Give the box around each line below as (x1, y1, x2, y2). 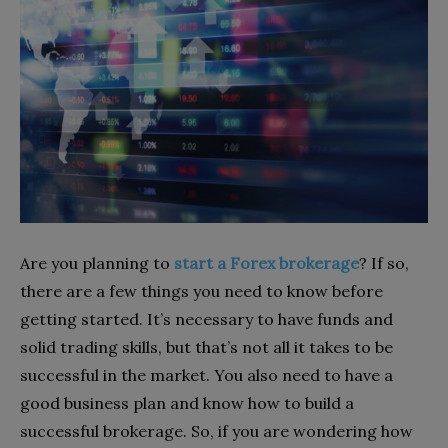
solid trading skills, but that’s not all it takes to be (20, 336, 393, 357)
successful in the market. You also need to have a (20, 364, 393, 385)
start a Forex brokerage (174, 252, 359, 273)
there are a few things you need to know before (20, 280, 383, 301)
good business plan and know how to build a (20, 392, 354, 413)
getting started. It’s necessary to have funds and (20, 308, 393, 329)
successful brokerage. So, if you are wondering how (20, 420, 413, 441)
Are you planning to (20, 252, 174, 273)
